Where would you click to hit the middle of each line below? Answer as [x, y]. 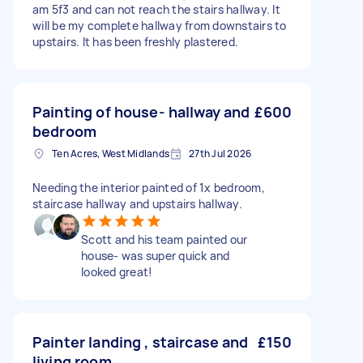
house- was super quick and [156, 256]
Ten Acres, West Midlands [111, 154]
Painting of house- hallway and [141, 112]
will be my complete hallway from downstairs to [160, 26]
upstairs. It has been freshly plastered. [135, 42]
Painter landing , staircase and [141, 342]
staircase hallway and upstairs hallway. [137, 204]
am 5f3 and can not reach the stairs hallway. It [156, 9]
